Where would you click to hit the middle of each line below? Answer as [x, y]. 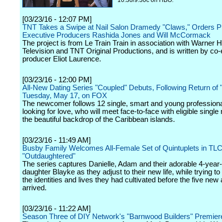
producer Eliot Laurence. [62, 59]
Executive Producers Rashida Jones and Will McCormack [116, 35]
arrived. [34, 188]
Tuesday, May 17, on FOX [65, 96]
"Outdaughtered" [49, 156]
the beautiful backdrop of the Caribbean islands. [99, 119]
